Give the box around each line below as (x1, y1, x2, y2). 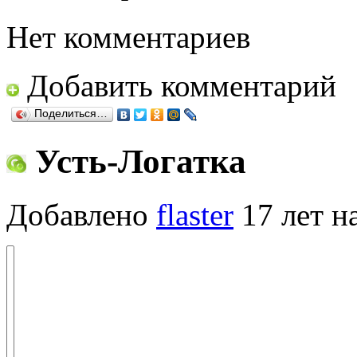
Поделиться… (34, 108, 108, 120)
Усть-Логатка (26, 143, 246, 181)
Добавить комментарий (27, 69, 336, 104)
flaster (156, 198, 233, 233)
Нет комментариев (6, 20, 250, 55)
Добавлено (6, 198, 156, 233)
